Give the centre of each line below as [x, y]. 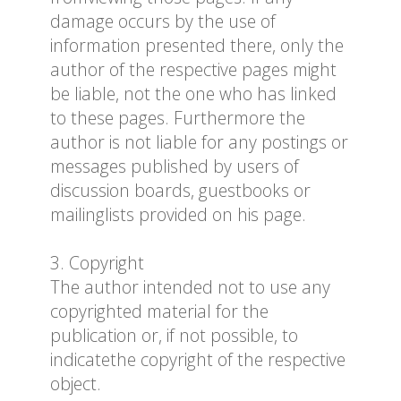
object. [76, 384]
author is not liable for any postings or [199, 142]
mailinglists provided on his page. [178, 215]
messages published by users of [175, 166]
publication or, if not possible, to [174, 336]
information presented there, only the [197, 46]
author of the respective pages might [193, 70]
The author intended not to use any [190, 287]
